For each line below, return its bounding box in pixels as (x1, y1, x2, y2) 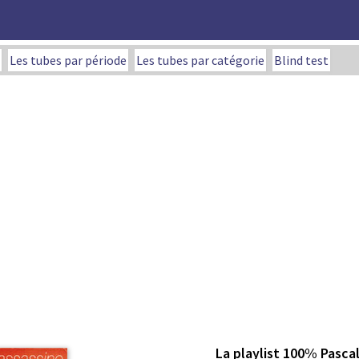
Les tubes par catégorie (136, 52, 264, 68)
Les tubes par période (10, 52, 127, 68)
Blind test (274, 52, 329, 68)
